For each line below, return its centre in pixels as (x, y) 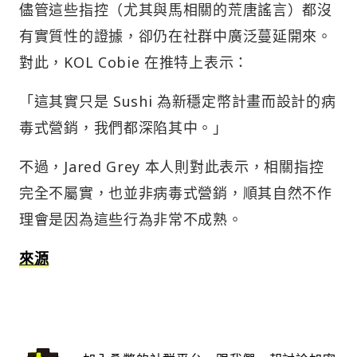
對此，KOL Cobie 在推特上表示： (134, 63)
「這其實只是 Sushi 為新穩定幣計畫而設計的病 (178, 102)
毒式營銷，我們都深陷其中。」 (124, 128)
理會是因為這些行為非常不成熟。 (131, 220)
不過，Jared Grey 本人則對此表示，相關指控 (172, 167)
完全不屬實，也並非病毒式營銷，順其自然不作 (176, 193)
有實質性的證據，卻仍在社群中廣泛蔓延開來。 (176, 36)
